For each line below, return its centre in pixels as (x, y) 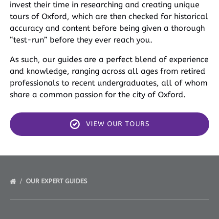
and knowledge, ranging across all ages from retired (108, 71)
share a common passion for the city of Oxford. (98, 95)
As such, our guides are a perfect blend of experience (109, 59)
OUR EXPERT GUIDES (57, 181)
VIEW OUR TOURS (118, 124)
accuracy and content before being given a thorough (107, 28)
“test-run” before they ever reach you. (81, 40)
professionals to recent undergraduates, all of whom (109, 83)
